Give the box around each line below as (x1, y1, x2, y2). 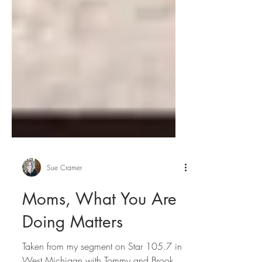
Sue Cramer (47, 183, 82, 194)
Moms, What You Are (22, 209, 177, 230)
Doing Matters (22, 232, 123, 253)
